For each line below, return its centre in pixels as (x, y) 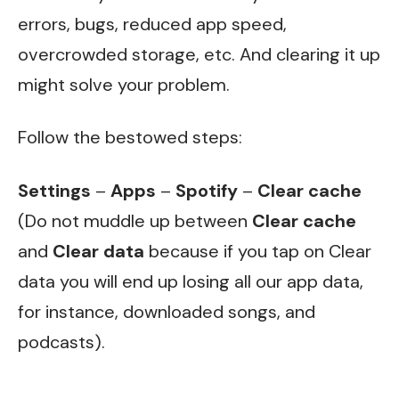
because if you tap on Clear (258, 251)
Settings (57, 190)
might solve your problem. (124, 84)
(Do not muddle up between (135, 220)
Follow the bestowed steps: (130, 137)
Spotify (209, 190)
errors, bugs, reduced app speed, (152, 24)
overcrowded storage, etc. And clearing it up (199, 54)
